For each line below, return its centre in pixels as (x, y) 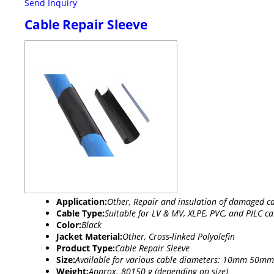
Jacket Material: (89, 237)
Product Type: (86, 248)
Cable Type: (80, 213)
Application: (82, 202)
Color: (69, 225)
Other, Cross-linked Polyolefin (179, 237)
